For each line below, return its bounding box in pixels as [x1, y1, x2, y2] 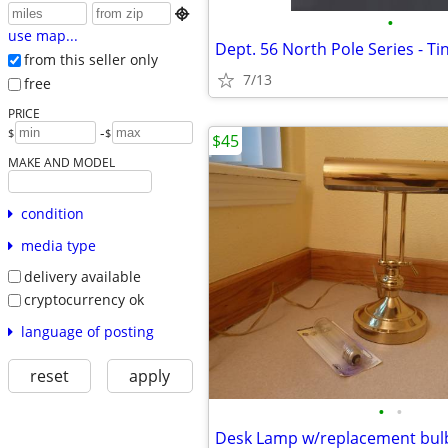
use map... [7, 26, 78, 46]
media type [20, 235, 96, 255]
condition [20, 203, 84, 223]
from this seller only [23, 50, 158, 70]
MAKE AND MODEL [7, 153, 115, 170]
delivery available [23, 266, 141, 286]
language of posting [20, 321, 154, 341]
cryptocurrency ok [23, 290, 144, 310]
